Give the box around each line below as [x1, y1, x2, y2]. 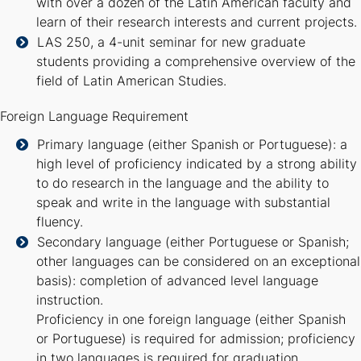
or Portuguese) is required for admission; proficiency [36, 331, 355, 347]
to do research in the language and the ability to [36, 176, 329, 192]
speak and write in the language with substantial [36, 195, 330, 211]
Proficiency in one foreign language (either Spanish [36, 312, 346, 328]
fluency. [36, 214, 83, 230]
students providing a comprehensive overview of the [36, 54, 355, 70]
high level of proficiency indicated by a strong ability [36, 156, 357, 172]
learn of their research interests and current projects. [36, 15, 357, 31]
